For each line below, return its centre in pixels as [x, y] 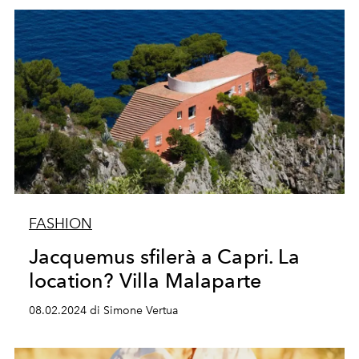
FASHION [60, 224]
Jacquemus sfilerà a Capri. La [164, 256]
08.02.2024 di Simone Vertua [103, 311]
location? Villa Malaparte [145, 280]
